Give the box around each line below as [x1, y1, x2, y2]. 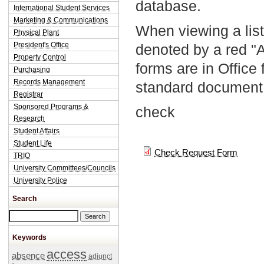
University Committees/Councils [14, 164, 115, 172]
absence [12, 251, 45, 260]
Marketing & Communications [14, 16, 108, 24]
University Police [14, 176, 67, 184]
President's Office [14, 41, 69, 49]
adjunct [88, 252, 112, 260]
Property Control [14, 53, 66, 61]
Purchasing [14, 65, 50, 74]
